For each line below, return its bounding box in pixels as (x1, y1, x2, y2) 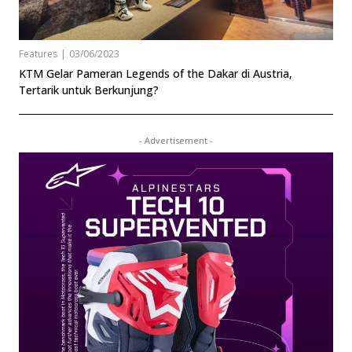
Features (19, 47, 57, 61)
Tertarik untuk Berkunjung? (19, 82, 159, 98)
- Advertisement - (139, 134, 213, 147)
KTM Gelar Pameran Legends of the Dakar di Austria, (19, 66, 292, 82)
